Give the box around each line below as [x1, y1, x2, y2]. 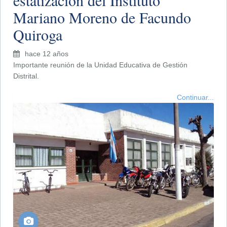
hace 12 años [25, 49, 68, 58]
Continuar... [177, 93, 214, 101]
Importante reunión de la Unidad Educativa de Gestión [13, 60, 187, 69]
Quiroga [13, 24, 62, 45]
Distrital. [13, 71, 39, 80]
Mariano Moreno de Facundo [13, 7, 191, 27]
